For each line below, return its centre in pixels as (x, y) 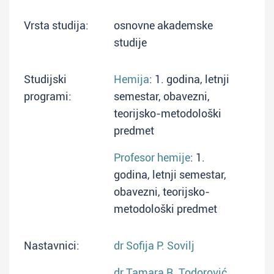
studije (130, 43)
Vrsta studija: (56, 25)
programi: (48, 96)
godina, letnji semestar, (170, 175)
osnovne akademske (163, 25)
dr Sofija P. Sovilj (154, 246)
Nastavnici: (52, 246)
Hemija (131, 79)
